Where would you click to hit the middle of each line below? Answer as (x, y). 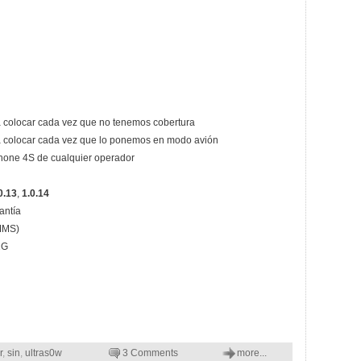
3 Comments (150, 353)
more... (252, 353)
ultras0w (44, 353)
